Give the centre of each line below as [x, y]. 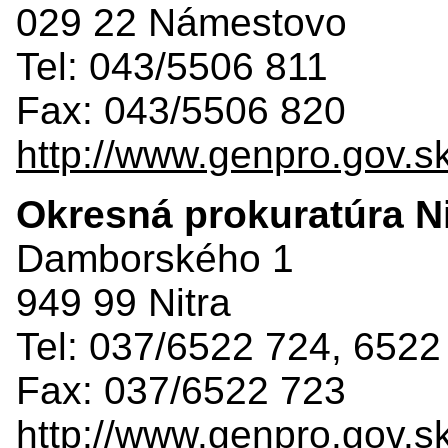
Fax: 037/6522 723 [181, 390]
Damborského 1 [155, 258]
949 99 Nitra [123, 302]
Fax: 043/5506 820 [181, 110]
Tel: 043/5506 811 [172, 66]
